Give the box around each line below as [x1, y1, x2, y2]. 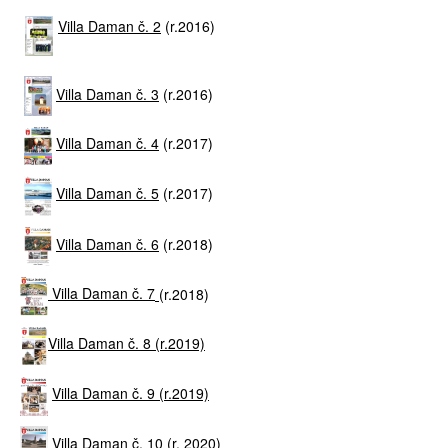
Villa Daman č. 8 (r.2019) [48, 333, 205, 354]
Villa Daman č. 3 [56, 83, 159, 104]
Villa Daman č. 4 [56, 133, 159, 154]
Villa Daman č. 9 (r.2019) [52, 383, 209, 404]
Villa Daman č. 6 [56, 233, 159, 254]
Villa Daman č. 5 [56, 183, 159, 204]
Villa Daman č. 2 [58, 15, 161, 36]
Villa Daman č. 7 [48, 283, 155, 304]
